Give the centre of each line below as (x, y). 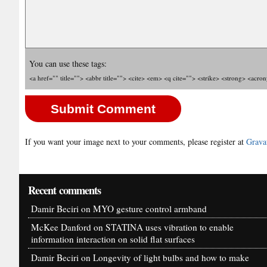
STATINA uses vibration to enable (170, 227)
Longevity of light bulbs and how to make (171, 257)
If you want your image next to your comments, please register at (136, 142)
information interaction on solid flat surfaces (113, 239)
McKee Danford (61, 227)
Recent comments (65, 190)
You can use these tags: (68, 63)
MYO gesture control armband (150, 208)
